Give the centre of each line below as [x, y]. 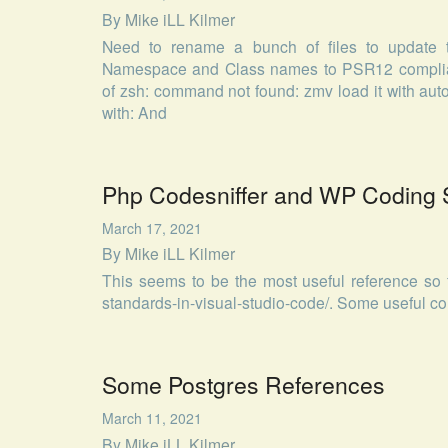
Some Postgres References [243, 385]
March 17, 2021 [152, 227]
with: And [134, 111]
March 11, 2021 [152, 418]
